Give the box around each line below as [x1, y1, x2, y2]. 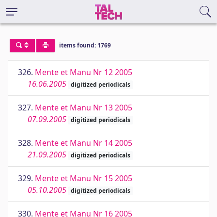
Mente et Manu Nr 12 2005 [35, 67, 132, 77]
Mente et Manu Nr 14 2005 [35, 138, 132, 148]
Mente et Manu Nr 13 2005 [35, 102, 132, 113]
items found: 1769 [59, 41, 111, 50]
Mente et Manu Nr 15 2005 [35, 173, 132, 184]
